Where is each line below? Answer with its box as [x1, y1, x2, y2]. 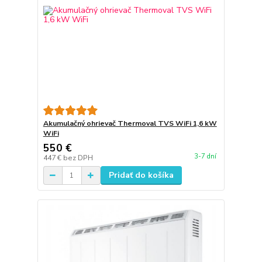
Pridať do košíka [108, 170, 174, 181]
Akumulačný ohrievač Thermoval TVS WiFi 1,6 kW [43, 119, 217, 129]
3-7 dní [194, 152, 216, 161]
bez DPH [63, 153, 93, 163]
